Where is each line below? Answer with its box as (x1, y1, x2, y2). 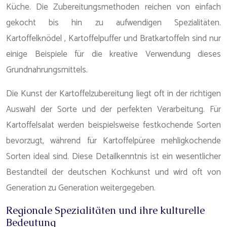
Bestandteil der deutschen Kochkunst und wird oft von (6, 165, 221, 179)
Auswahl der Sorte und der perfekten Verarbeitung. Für (6, 102, 221, 117)
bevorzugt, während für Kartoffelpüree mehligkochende (6, 134, 221, 148)
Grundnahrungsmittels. (6, 63, 88, 77)
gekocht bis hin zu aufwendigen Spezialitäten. (6, 16, 221, 30)
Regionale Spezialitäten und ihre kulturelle (6, 204, 205, 217)
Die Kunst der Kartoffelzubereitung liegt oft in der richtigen (6, 87, 221, 101)
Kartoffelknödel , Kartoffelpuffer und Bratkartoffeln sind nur (6, 31, 221, 46)
